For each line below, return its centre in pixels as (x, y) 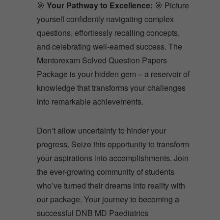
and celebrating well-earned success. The (110, 46)
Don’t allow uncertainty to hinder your (101, 130)
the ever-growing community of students (106, 171)
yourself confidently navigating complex (105, 19)
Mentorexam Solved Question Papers (102, 60)
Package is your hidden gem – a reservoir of (113, 74)
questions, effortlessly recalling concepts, (108, 32)
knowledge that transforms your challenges (111, 87)
